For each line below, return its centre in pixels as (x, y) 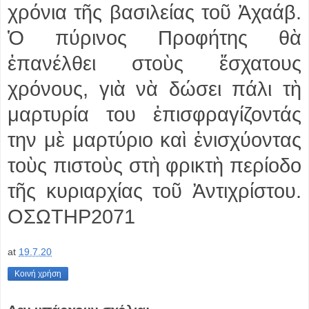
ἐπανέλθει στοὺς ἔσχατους (154, 63)
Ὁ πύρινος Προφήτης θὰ (154, 38)
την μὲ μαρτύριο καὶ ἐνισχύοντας (154, 140)
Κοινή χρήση (38, 274)
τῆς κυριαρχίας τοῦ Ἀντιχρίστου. (154, 191)
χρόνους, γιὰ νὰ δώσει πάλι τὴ (154, 89)
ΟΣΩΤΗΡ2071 (71, 216)
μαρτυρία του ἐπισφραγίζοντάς (154, 114)
